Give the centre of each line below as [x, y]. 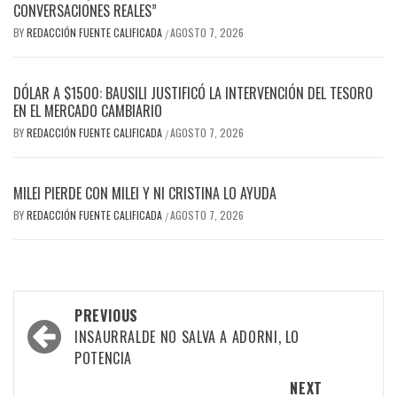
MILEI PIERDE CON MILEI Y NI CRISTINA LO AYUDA [145, 194]
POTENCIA [104, 358]
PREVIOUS [107, 316]
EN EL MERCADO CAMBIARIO [88, 111]
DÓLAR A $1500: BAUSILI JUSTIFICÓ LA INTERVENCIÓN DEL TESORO [193, 93]
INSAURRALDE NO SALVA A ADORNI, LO [187, 337]
